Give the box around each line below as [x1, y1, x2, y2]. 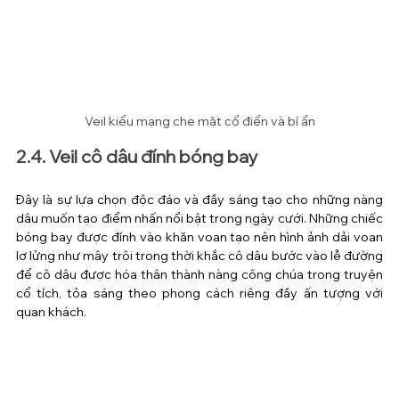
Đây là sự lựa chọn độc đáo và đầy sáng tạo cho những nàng [16, 191, 383, 208]
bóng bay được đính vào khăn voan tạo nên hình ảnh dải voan [16, 229, 383, 246]
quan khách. [16, 304, 86, 321]
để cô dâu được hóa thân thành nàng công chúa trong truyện [16, 266, 383, 283]
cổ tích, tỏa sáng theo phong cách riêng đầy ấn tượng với [16, 285, 383, 302]
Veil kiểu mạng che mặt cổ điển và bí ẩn [84, 113, 315, 130]
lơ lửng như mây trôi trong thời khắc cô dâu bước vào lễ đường [16, 248, 383, 265]
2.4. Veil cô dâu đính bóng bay [16, 145, 258, 168]
